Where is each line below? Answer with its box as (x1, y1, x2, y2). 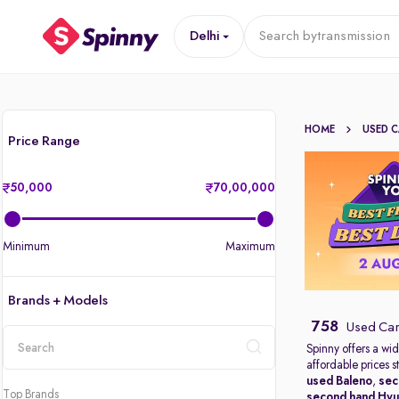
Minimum (3, 240, 50, 253)
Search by (257, 29, 317, 44)
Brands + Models (8, 294, 108, 308)
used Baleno (306, 375, 373, 387)
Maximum (225, 240, 276, 253)
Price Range (8, 134, 80, 149)
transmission (316, 29, 390, 44)
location (2, 369, 52, 383)
